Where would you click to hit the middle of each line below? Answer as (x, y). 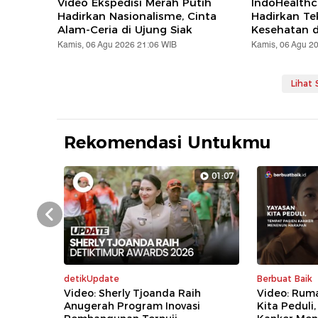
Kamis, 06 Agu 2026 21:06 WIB (117, 45)
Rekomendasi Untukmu (168, 143)
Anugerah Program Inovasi (132, 306)
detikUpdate (92, 279)
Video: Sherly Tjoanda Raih (133, 294)
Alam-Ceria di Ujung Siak (125, 30)
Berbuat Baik (285, 279)
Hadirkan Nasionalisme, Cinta (137, 16)
